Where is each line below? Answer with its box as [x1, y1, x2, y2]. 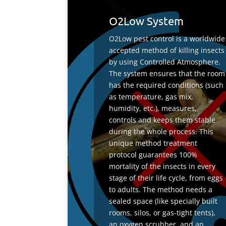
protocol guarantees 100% [108, 150, 197, 160]
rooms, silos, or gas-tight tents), [108, 208, 215, 218]
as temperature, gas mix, [108, 92, 193, 102]
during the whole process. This [108, 127, 213, 137]
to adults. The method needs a [108, 185, 212, 195]
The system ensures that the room [108, 69, 225, 79]
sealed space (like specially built [108, 196, 217, 206]
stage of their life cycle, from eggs [108, 173, 223, 183]
